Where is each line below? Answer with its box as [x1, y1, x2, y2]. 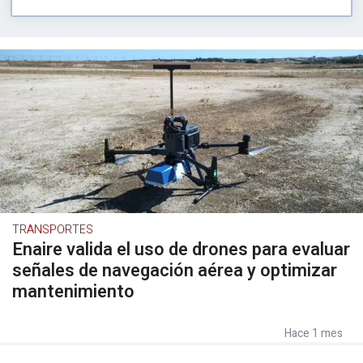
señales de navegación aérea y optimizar [12, 257, 337, 284]
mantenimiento [12, 278, 135, 305]
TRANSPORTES [12, 220, 93, 238]
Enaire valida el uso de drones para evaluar [12, 236, 350, 263]
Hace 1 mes [284, 324, 343, 342]
